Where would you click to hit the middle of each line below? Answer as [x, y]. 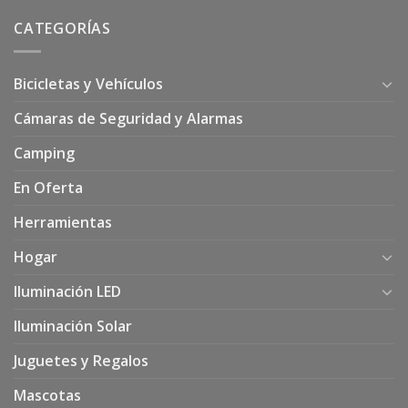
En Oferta [48, 187]
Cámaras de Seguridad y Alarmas [128, 118]
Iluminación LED [67, 291]
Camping [44, 153]
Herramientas [63, 222]
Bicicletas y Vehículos [88, 83]
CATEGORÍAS [62, 29]
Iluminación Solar [73, 326]
